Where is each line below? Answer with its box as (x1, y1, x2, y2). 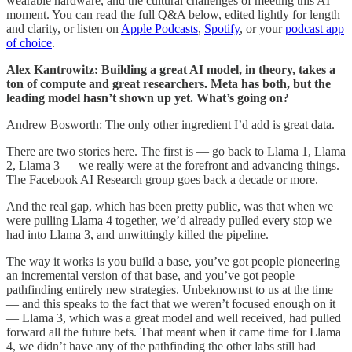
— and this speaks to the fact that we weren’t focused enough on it (6, 296, 335, 310)
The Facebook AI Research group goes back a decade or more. (6, 172, 318, 186)
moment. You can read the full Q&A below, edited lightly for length (6, 7, 340, 21)
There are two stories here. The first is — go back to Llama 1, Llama (6, 144, 346, 158)
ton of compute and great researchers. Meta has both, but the (6, 76, 331, 90)
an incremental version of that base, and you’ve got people (6, 268, 295, 282)
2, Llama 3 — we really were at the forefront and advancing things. (6, 158, 339, 172)
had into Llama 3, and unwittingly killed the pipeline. (6, 227, 269, 241)
